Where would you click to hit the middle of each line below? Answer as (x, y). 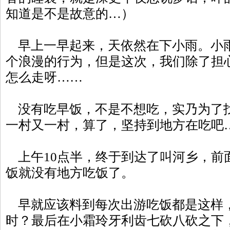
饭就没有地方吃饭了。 (70, 173)
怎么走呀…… (44, 77)
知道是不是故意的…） (70, 14)
